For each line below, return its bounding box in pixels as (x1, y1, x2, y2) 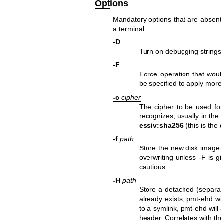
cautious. (139, 163, 168, 171)
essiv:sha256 (139, 121, 184, 129)
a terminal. (112, 24, 146, 33)
